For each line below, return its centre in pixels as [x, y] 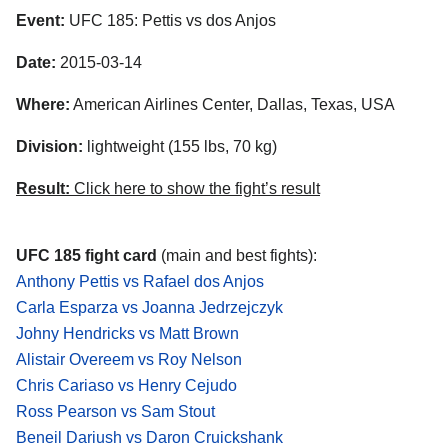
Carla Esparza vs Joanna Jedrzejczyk [149, 308]
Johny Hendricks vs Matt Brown [127, 334]
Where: [43, 104]
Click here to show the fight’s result [195, 188]
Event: [40, 21]
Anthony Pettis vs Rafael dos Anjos [140, 282]
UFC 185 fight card [88, 256]
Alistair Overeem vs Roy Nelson [129, 360]
